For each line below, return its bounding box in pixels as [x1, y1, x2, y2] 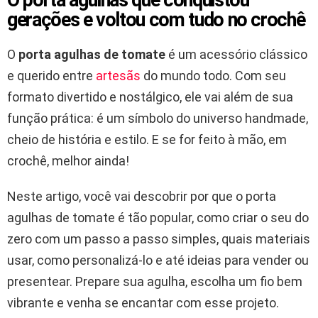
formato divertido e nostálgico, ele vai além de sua [7, 89, 293, 105]
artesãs [96, 68, 143, 84]
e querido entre [7, 68, 96, 84]
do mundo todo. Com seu [143, 68, 286, 84]
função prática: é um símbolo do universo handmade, [7, 111, 308, 126]
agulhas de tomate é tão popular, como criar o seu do [7, 210, 309, 226]
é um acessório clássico [165, 47, 307, 62]
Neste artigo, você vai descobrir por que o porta [7, 189, 276, 204]
